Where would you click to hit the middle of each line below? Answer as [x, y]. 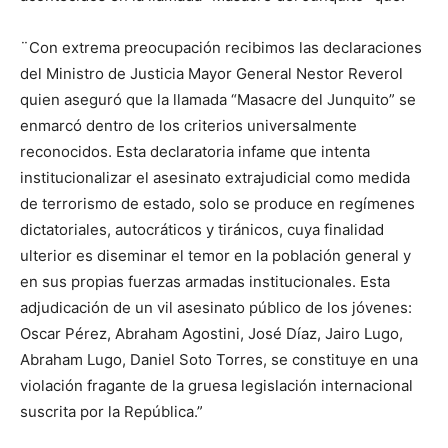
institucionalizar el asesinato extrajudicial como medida [215, 178]
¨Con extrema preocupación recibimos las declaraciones [221, 48]
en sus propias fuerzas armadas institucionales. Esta [205, 282]
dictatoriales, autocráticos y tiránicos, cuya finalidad [202, 230]
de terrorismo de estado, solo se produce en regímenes [217, 204]
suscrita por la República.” [111, 412]
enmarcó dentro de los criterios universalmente [188, 126]
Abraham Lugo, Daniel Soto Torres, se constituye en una [219, 360]
